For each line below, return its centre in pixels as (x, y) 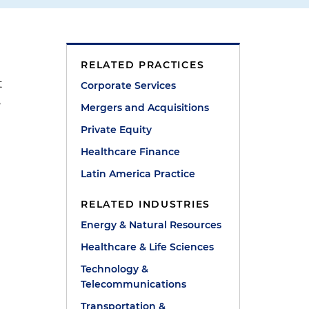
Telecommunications (134, 284)
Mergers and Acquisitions (145, 108)
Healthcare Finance (131, 152)
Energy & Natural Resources (151, 225)
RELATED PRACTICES (143, 65)
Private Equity (117, 130)
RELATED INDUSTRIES (146, 204)
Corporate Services (129, 86)
